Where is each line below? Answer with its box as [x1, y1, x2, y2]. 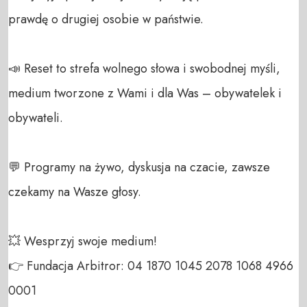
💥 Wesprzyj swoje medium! [8, 232, 160, 250]
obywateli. [8, 108, 66, 127]
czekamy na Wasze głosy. [8, 182, 141, 201]
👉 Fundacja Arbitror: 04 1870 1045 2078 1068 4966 [8, 256, 293, 275]
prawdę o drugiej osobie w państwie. [8, 10, 204, 28]
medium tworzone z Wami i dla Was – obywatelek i [8, 84, 282, 102]
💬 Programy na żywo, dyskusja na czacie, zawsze [8, 158, 270, 176]
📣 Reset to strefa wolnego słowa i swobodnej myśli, [8, 59, 280, 77]
